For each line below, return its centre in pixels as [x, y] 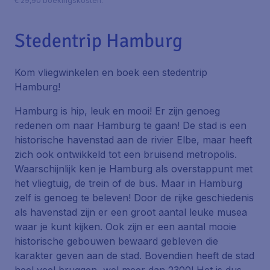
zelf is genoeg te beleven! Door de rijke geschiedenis [134, 198]
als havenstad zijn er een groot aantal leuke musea [131, 212]
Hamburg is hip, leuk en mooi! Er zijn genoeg [117, 111]
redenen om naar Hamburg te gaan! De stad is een [130, 125]
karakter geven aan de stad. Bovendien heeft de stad [134, 256]
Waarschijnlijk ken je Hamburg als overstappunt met [133, 169]
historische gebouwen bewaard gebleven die [116, 241]
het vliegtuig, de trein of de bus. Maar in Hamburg [128, 183]
